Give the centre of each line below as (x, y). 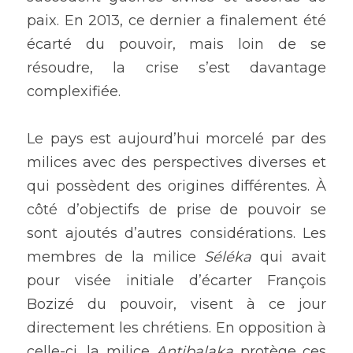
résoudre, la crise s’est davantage (176, 68)
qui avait (289, 257)
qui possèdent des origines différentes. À (176, 186)
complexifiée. (74, 91)
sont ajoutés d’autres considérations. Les (176, 233)
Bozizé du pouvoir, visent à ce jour (176, 304)
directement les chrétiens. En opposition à (176, 328)
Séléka (224, 257)
